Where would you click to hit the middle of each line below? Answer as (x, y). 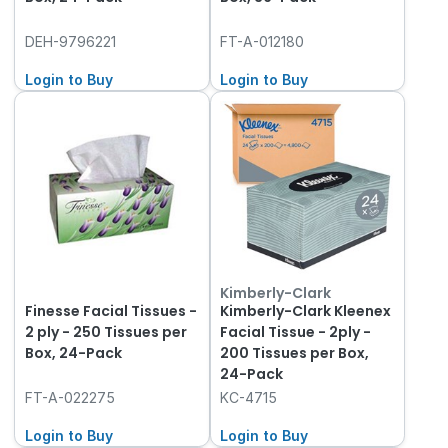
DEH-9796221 (70, 41)
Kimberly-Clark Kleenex (306, 310)
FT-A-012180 (262, 41)
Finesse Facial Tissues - (110, 310)
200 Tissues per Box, (295, 352)
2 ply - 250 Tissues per (105, 331)
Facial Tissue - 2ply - (296, 331)
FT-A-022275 (69, 397)
